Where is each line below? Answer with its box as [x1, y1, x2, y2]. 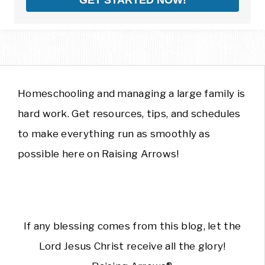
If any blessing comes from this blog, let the [23, 220, 241, 232]
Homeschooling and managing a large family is [18, 88, 245, 100]
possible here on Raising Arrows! [18, 148, 179, 160]
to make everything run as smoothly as [18, 128, 211, 140]
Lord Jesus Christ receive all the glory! [38, 240, 226, 253]
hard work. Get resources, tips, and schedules [18, 108, 241, 120]
